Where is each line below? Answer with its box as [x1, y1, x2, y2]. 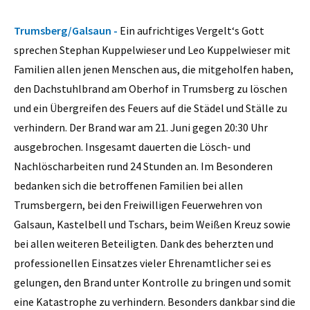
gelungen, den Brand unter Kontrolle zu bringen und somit [14, 275, 291, 289]
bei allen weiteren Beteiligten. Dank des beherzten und [14, 236, 273, 250]
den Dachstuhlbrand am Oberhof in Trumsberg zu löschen [14, 81, 287, 95]
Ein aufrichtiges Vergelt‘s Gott [120, 23, 264, 37]
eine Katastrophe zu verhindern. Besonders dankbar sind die [14, 294, 295, 309]
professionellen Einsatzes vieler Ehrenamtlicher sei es [14, 255, 271, 270]
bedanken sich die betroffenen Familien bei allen [14, 178, 243, 192]
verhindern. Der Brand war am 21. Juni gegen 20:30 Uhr [14, 120, 268, 134]
